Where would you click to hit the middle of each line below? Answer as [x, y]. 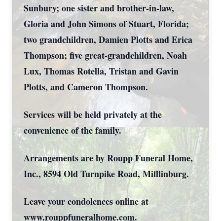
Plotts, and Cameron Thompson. [86, 87]
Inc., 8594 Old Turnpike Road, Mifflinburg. [106, 174]
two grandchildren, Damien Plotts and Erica [108, 39]
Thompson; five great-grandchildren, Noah [105, 55]
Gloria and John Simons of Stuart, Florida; [106, 24]
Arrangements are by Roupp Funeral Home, [108, 158]
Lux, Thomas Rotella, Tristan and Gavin [101, 71]
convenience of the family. [73, 130]
